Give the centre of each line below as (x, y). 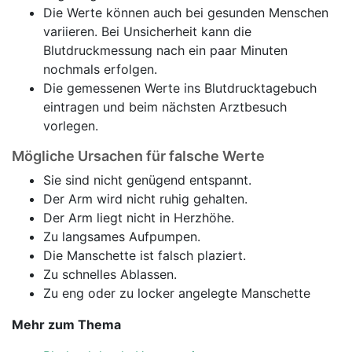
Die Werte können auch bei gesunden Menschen (186, 13)
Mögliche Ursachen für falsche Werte (138, 156)
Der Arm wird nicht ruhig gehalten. (145, 199)
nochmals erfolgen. (100, 69)
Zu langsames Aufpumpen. (122, 236)
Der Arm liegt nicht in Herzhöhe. (139, 218)
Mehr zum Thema (66, 324)
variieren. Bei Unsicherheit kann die (147, 31)
